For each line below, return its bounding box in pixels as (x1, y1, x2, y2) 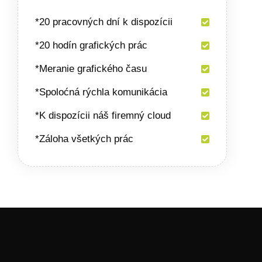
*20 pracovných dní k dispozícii (35, 16, 173, 28)
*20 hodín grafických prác (35, 40, 147, 51)
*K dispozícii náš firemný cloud (35, 110, 171, 122)
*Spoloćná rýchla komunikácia (35, 87, 167, 98)
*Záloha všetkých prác (35, 133, 133, 145)
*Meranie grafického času (35, 63, 147, 75)
